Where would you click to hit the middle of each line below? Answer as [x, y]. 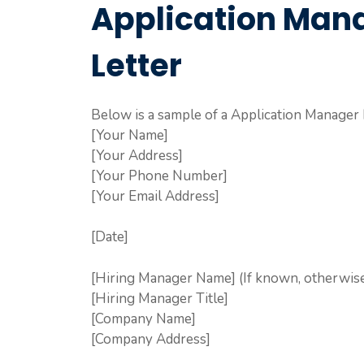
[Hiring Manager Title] [160, 298]
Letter [136, 65]
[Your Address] [137, 155]
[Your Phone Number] [159, 175]
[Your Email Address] [155, 196]
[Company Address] [151, 339]
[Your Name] [130, 135]
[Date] [110, 237]
